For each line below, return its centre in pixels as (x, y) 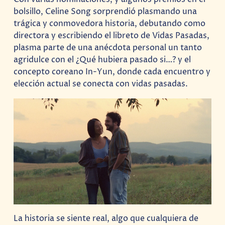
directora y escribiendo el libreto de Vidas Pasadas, (112, 36)
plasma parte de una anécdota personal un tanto (108, 48)
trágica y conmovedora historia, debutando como (110, 24)
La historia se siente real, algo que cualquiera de (106, 218)
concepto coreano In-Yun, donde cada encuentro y (112, 72)
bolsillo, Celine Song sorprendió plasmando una (105, 12)
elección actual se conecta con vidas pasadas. (101, 84)
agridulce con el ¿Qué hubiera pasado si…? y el (102, 60)
